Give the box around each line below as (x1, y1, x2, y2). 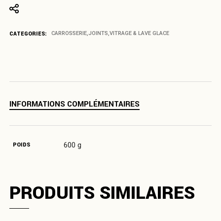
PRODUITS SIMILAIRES (9, 180, 195, 206)
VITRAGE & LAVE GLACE (110, 30, 170, 37)
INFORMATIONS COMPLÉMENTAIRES (9, 98, 140, 110)
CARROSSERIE (51, 30, 87, 37)
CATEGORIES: (9, 30, 47, 37)
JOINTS (88, 30, 109, 37)
